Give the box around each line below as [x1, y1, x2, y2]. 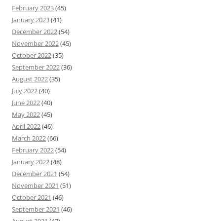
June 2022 [12, 98, 40, 108]
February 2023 [12, 3, 54, 13]
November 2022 [12, 39, 59, 48]
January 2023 [12, 15, 49, 25]
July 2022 [12, 86, 37, 96]
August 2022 [12, 74, 48, 84]
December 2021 [12, 169, 57, 179]
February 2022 [12, 146, 54, 155]
